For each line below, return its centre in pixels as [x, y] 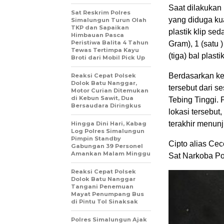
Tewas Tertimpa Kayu [105, 50]
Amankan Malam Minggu [111, 154]
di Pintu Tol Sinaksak [104, 202]
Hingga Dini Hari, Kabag [109, 124]
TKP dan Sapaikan [100, 28]
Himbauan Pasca [97, 35]
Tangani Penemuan [102, 187]
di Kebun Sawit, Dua [102, 98]
